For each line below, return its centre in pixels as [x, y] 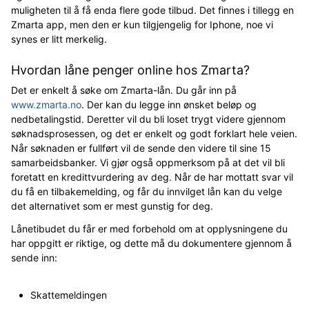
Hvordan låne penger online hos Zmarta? [130, 70]
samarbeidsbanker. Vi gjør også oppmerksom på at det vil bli [148, 162]
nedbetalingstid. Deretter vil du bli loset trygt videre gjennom [148, 119]
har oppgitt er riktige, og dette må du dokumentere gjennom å [151, 243]
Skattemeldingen [69, 295]
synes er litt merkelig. [60, 39]
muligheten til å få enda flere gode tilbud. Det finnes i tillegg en [152, 10]
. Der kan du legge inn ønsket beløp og [169, 104]
